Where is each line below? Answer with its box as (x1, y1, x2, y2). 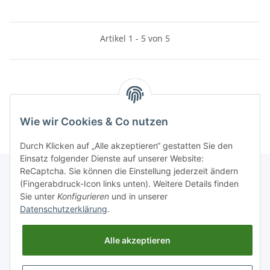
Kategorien (10, 93, 66, 105)
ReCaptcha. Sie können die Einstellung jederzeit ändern (20, 166, 238, 177)
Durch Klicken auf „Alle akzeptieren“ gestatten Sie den (20, 140, 233, 151)
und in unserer (109, 191, 168, 202)
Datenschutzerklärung (20, 204, 107, 215)
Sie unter (20, 191, 57, 202)
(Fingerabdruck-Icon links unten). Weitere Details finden (20, 178, 239, 189)
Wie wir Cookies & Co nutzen (20, 115, 168, 128)
